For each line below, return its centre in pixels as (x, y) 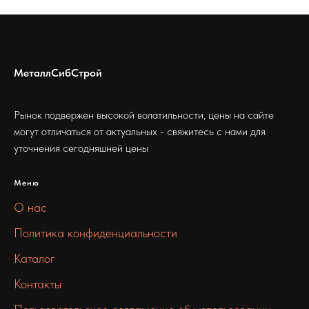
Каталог (34, 258)
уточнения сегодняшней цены (81, 148)
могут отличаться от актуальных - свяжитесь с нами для (140, 131)
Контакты (38, 283)
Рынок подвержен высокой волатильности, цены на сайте (144, 114)
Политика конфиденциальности (96, 232)
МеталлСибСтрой (58, 72)
